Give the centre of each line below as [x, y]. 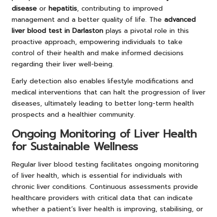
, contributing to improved [120, 8]
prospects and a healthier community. [73, 114]
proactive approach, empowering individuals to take [97, 42]
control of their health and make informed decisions [98, 53]
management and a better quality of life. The [88, 19]
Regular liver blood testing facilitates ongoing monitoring [105, 164]
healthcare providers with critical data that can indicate [102, 198]
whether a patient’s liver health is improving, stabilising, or [107, 209]
